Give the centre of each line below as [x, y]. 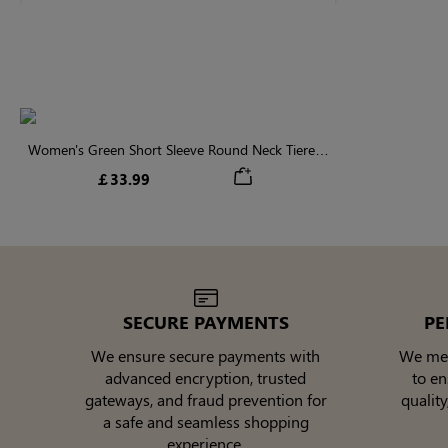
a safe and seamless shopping [205, 422]
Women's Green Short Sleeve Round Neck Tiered [175, 150]
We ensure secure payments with [205, 356]
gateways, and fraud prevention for [205, 400]
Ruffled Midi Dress [175, 172]
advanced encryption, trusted [205, 378]
